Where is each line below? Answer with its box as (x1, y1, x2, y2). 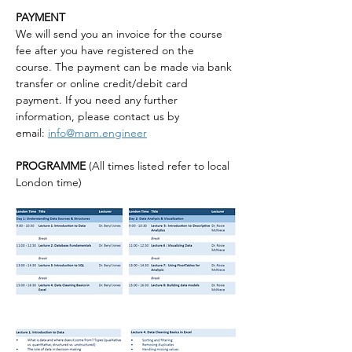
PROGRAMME (16, 159, 89, 173)
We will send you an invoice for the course (16, 27, 225, 41)
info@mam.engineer (48, 126, 147, 140)
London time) (16, 175, 82, 189)
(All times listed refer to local (89, 159, 233, 173)
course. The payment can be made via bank (16, 60, 235, 74)
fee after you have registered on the (16, 43, 197, 57)
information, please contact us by (16, 109, 182, 123)
